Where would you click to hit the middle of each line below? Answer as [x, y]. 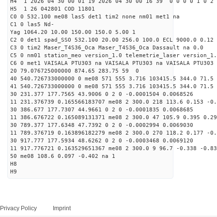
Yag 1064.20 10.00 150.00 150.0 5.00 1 [73, 32]
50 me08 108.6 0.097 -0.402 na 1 [63, 156]
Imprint [62, 208]
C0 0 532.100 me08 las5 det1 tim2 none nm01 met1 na [98, 17]
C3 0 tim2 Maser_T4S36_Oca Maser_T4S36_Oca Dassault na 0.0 [107, 48]
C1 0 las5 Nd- [32, 24]
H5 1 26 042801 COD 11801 [53, 9]
